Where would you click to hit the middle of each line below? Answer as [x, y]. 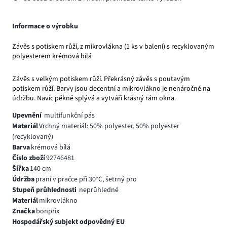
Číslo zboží [29, 158]
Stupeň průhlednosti [45, 190]
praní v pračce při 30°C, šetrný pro [86, 179]
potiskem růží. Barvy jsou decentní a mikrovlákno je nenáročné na [111, 88]
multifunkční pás [69, 115]
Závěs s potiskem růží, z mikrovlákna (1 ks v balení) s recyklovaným [113, 46]
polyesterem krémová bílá [52, 56]
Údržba [23, 179]
